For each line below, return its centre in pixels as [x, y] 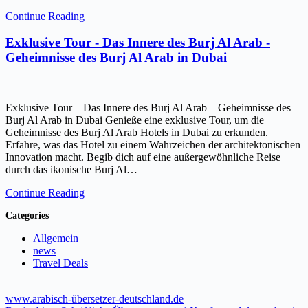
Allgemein [56, 238]
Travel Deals [60, 263]
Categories [27, 215]
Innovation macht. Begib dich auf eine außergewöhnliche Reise [143, 157]
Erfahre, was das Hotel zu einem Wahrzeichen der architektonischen [153, 145]
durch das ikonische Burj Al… [71, 170]
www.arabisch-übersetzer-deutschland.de [95, 298]
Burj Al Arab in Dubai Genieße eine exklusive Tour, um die [135, 120]
